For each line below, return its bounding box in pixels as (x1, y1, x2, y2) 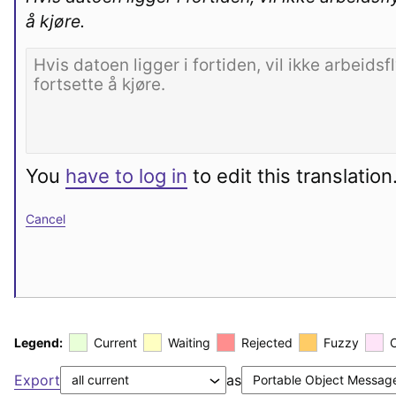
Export (14, 370, 60, 389)
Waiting (168, 334, 210, 350)
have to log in (65, 164, 187, 187)
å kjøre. (26, 10, 85, 32)
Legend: (14, 334, 63, 350)
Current (94, 334, 137, 350)
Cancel (26, 210, 65, 226)
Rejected (241, 334, 293, 350)
